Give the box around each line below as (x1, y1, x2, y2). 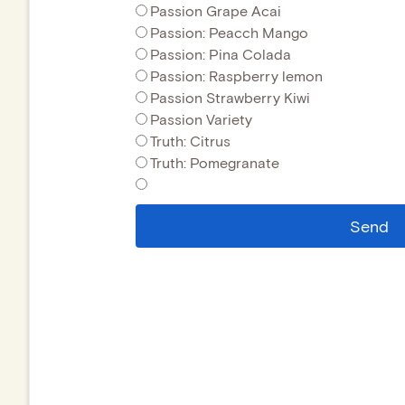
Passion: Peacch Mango (150, 23, 308, 41)
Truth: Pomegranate (150, 153, 279, 171)
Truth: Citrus (150, 131, 231, 149)
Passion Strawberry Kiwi (150, 88, 310, 106)
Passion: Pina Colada (150, 44, 291, 62)
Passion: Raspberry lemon (150, 66, 323, 84)
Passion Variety (150, 109, 252, 127)
